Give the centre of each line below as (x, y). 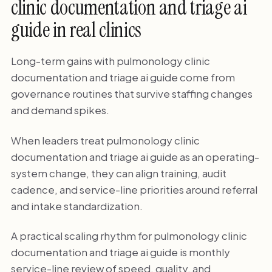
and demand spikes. (60, 110)
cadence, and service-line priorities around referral (134, 189)
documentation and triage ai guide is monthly (120, 252)
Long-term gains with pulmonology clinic (110, 61)
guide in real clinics (76, 30)
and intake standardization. (76, 206)
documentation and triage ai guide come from (123, 77)
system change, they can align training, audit (118, 173)
